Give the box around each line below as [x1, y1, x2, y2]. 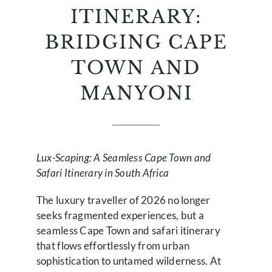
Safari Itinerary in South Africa [36, 166, 169, 179]
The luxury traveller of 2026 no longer [36, 193, 211, 206]
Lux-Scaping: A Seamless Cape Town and [36, 151, 211, 164]
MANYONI [80, 81, 192, 104]
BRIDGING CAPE [44, 30, 228, 53]
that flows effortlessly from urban [36, 239, 190, 252]
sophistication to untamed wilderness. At [36, 254, 222, 267]
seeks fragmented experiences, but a [36, 208, 204, 222]
